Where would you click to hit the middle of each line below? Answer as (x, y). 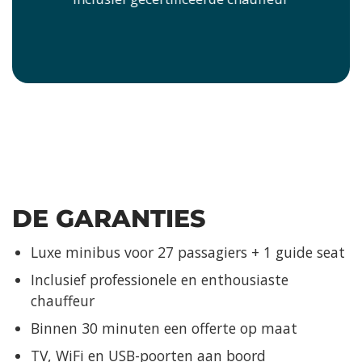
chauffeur (62, 301)
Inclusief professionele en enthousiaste (159, 280)
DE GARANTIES (109, 218)
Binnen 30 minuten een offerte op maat (164, 328)
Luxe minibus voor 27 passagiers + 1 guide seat (187, 253)
